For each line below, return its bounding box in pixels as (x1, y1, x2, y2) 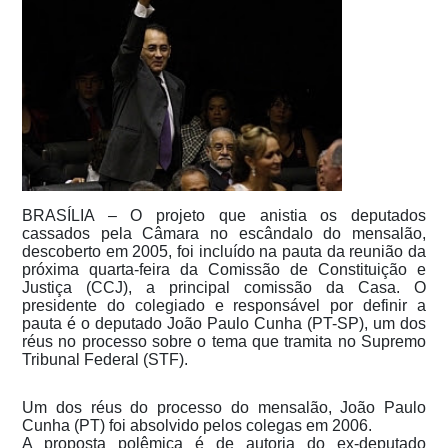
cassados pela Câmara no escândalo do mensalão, (22, 224, 426, 242)
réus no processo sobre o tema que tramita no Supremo (22, 332, 426, 350)
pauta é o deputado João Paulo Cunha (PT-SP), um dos (22, 314, 426, 332)
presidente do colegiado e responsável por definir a (22, 296, 426, 314)
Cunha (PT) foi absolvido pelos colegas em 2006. (22, 416, 372, 434)
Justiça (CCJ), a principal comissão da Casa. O (22, 278, 426, 296)
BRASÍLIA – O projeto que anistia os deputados (22, 206, 426, 224)
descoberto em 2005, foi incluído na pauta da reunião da (22, 242, 426, 260)
